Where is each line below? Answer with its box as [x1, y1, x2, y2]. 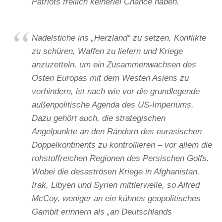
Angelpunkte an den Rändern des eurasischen [32, 127, 202, 137]
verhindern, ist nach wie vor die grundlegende [32, 87, 200, 97]
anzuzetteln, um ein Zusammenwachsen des [32, 60, 196, 70]
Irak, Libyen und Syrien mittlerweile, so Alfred [32, 180, 200, 190]
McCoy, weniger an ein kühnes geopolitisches [32, 194, 201, 204]
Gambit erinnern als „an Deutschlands [32, 207, 172, 217]
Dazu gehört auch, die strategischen [32, 113, 166, 123]
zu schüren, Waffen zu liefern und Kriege [32, 47, 183, 56]
